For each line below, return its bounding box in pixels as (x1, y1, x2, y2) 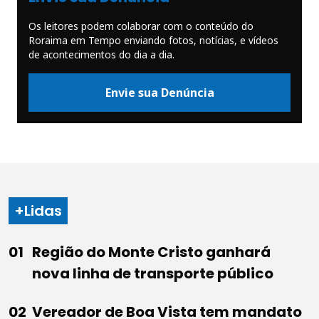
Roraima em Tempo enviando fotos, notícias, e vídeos (28, 33, 278, 48)
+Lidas (14, 201, 62, 221)
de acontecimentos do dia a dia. (28, 48, 174, 62)
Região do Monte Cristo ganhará (32, 242, 271, 263)
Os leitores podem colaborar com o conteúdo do (28, 19, 253, 33)
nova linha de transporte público (32, 263, 273, 284)
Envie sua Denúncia (105, 85, 214, 101)
